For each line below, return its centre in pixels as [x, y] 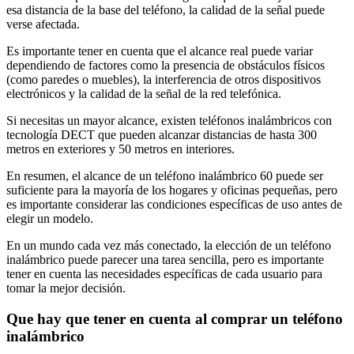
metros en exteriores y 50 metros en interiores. [121, 149]
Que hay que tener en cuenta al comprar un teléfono [175, 318]
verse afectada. [43, 24]
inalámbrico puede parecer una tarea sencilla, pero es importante [165, 260]
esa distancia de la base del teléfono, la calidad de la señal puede [166, 10]
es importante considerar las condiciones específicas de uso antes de [174, 205]
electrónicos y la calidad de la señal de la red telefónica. [144, 94]
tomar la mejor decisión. [66, 288]
